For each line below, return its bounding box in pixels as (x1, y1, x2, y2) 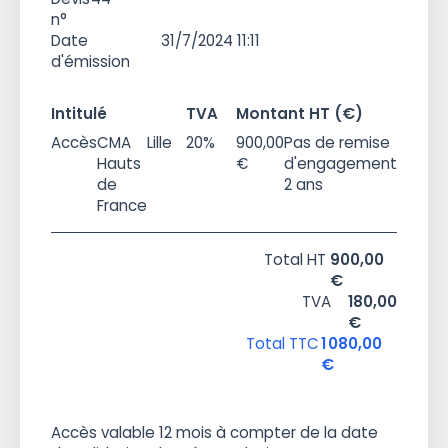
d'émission (51, 50, 131, 72)
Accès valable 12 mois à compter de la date (51, 421, 379, 443)
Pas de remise (283, 132, 390, 154)
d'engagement (283, 153, 397, 175)
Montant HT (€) (235, 103, 363, 125)
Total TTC (245, 332, 319, 354)
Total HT (263, 248, 326, 270)
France (97, 195, 148, 217)
